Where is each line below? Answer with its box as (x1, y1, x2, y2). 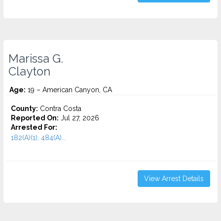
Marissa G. (8, 52, 63, 66)
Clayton (8, 65, 50, 78)
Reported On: (11, 114, 59, 122)
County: (11, 105, 38, 112)
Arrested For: (11, 123, 57, 131)
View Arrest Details (144, 175, 204, 183)
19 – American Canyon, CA (26, 86, 112, 94)
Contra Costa (38, 105, 81, 112)
